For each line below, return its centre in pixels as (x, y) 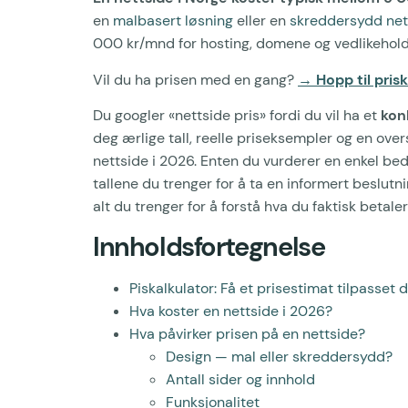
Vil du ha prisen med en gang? (195, 79)
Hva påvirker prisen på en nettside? (247, 333)
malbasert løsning (173, 21)
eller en (261, 21)
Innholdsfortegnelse (209, 246)
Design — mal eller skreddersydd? (279, 356)
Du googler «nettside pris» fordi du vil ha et (237, 116)
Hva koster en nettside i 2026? (231, 311)
